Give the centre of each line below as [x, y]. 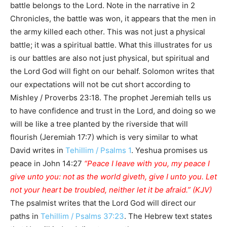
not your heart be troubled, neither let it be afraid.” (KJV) [111, 190]
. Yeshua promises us [169, 150]
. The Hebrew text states [168, 216]
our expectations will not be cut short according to [100, 85]
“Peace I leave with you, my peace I [147, 164]
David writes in [38, 150]
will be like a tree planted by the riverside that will [99, 124]
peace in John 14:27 [47, 164]
